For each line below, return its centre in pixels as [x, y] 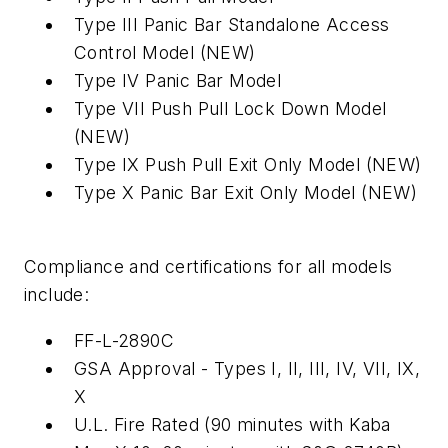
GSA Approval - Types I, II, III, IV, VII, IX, [247, 368]
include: [67, 294]
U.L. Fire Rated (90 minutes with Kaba [232, 424]
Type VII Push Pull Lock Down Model [230, 109]
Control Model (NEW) [165, 53]
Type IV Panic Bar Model [178, 81]
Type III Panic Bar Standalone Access [232, 25]
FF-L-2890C [124, 340]
